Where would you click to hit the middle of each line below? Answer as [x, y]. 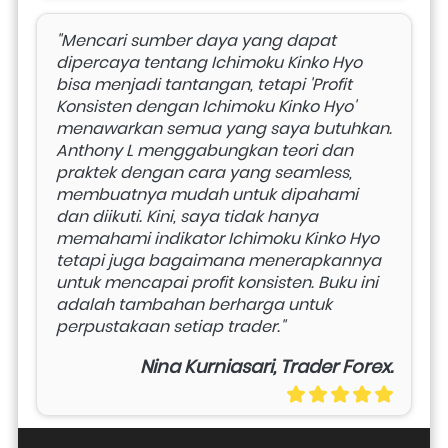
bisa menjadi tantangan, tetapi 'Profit [204, 84]
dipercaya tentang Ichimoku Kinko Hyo [209, 62]
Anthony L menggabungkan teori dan [204, 150]
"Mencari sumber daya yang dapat [196, 40]
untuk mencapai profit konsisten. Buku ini [217, 282]
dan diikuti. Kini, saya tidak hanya [187, 216]
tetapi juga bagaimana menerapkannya [218, 260]
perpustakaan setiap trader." [170, 326]
